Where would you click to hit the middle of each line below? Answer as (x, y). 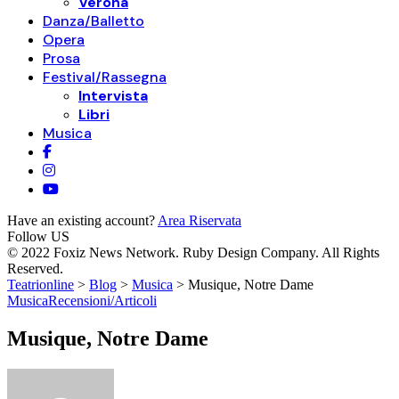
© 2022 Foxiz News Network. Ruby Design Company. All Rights (193, 252)
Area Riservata (199, 220)
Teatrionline (41, 285)
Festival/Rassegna (105, 77)
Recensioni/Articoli (102, 301)
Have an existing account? (82, 220)
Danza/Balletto (94, 21)
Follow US (38, 236)
